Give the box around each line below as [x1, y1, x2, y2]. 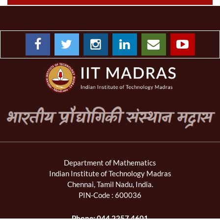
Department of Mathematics [64, 158, 156, 167]
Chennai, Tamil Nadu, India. [67, 179, 153, 189]
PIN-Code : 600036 [79, 190, 141, 199]
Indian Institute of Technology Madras [49, 168, 171, 178]
